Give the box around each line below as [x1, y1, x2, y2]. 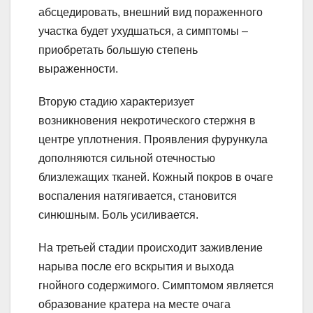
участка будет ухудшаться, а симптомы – [38, 24, 248, 37]
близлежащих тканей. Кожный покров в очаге [38, 170, 273, 183]
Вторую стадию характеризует [38, 95, 194, 108]
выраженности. [38, 62, 118, 75]
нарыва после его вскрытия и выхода [38, 260, 234, 272]
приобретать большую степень [38, 43, 198, 56]
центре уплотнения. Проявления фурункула [38, 133, 268, 145]
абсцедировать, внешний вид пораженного [38, 6, 263, 18]
